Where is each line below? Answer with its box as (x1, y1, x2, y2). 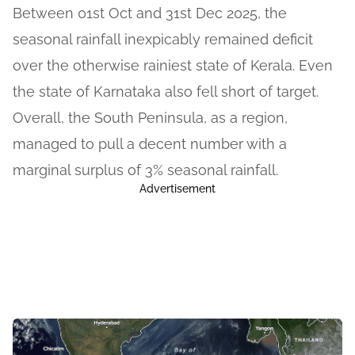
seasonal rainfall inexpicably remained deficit (13, 31, 313, 48)
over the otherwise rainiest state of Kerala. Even (13, 57, 333, 74)
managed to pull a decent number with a (13, 136, 287, 153)
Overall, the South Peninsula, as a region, (13, 109, 288, 127)
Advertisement (139, 182, 216, 196)
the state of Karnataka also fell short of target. (13, 83, 319, 101)
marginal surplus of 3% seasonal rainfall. (13, 162, 278, 179)
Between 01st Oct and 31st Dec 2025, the (13, 5, 287, 22)
